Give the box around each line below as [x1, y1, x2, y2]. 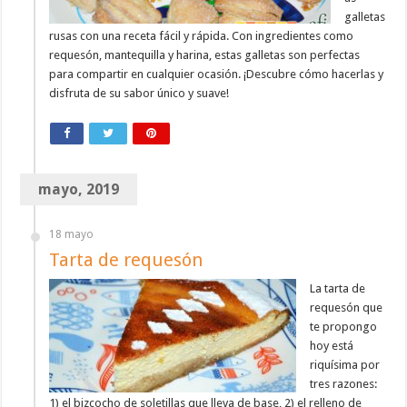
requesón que [310, 301, 383, 315]
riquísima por [310, 358, 381, 372]
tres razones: [310, 377, 378, 392]
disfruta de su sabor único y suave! [49, 86, 230, 101]
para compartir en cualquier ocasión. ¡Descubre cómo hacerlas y [49, 67, 384, 82]
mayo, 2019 [38, 181, 120, 199]
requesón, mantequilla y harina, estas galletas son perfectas [49, 48, 361, 63]
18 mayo [49, 228, 94, 242]
